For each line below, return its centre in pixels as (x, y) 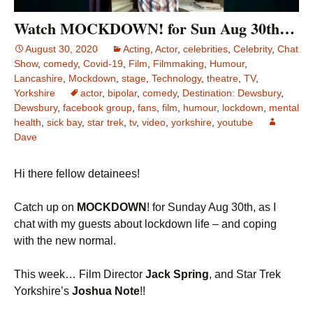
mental (284, 108)
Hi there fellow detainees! (77, 174)
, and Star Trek (245, 275)
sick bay (64, 123)
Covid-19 (103, 64)
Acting (137, 49)
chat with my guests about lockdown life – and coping (145, 224)
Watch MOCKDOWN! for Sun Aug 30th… (154, 29)
